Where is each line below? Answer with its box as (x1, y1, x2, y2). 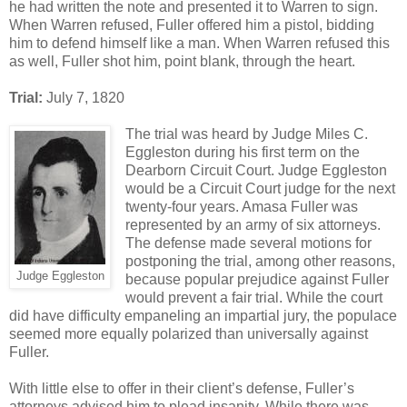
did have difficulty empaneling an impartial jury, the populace (9, 307, 397, 323)
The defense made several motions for (124, 234, 372, 251)
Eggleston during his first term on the (124, 144, 360, 160)
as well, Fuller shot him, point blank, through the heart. (9, 53, 355, 69)
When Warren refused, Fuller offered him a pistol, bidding (9, 16, 374, 33)
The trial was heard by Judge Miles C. (124, 125, 368, 142)
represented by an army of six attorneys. (124, 216, 381, 233)
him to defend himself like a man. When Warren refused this (9, 35, 390, 51)
